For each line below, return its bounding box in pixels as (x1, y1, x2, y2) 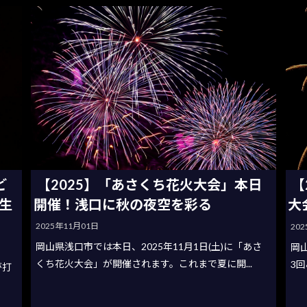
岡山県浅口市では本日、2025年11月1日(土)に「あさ (36, 241, 262, 253)
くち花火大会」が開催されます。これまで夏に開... (36, 258, 253, 270)
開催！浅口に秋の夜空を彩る (33, 196, 212, 213)
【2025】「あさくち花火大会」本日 (36, 176, 262, 193)
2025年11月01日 (36, 221, 99, 232)
